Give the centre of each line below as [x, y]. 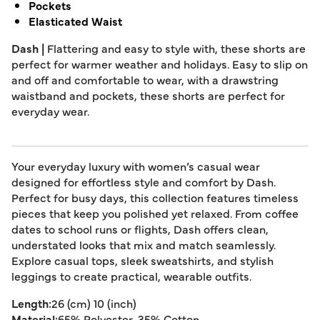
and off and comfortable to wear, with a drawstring [145, 79]
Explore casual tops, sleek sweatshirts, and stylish [142, 260]
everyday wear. [50, 111]
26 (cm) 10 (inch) [94, 303]
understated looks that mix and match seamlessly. [144, 244]
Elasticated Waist [75, 21]
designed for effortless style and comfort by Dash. [144, 181]
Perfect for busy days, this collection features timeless [155, 197]
